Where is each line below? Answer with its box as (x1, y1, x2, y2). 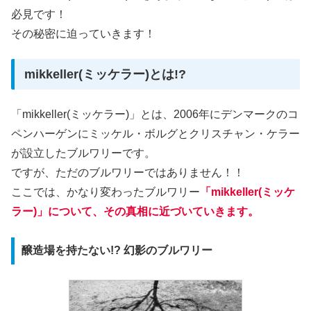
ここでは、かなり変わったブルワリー (11, 186, 200, 199)
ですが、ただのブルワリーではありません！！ (11, 167, 244, 179)
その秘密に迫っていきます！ (11, 27, 155, 40)
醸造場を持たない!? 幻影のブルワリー (21, 244, 212, 257)
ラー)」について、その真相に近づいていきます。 (11, 205, 259, 218)
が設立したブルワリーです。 (11, 147, 155, 160)
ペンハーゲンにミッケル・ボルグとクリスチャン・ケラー (11, 128, 300, 140)
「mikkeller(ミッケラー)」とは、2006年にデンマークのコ (11, 108, 299, 121)
